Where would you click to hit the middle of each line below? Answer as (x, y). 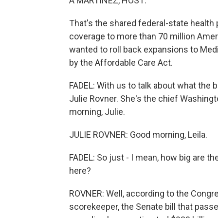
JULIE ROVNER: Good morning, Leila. (138, 135)
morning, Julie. (97, 112)
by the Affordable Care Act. (121, 63)
